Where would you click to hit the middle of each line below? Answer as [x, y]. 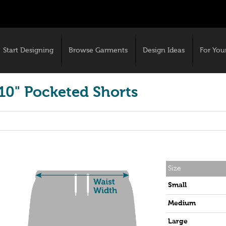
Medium [182, 203]
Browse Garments [98, 50]
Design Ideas [164, 50]
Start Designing [28, 50]
